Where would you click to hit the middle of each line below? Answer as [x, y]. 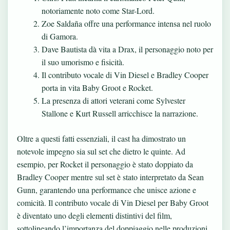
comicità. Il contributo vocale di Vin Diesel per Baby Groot [113, 202]
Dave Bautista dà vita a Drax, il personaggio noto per [127, 49]
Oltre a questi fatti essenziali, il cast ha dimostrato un [101, 138]
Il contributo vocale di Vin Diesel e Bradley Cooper [125, 74]
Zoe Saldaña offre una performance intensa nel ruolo [126, 23]
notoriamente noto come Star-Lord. [98, 10]
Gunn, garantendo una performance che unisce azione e [107, 189]
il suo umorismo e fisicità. [83, 62]
